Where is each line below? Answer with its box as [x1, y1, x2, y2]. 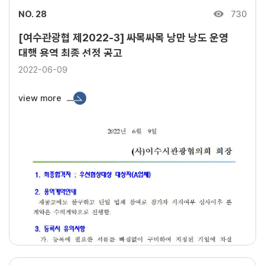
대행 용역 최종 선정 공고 [18, 47, 122, 59]
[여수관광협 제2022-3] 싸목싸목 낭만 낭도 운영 [18, 31, 228, 44]
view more [18, 92, 62, 104]
